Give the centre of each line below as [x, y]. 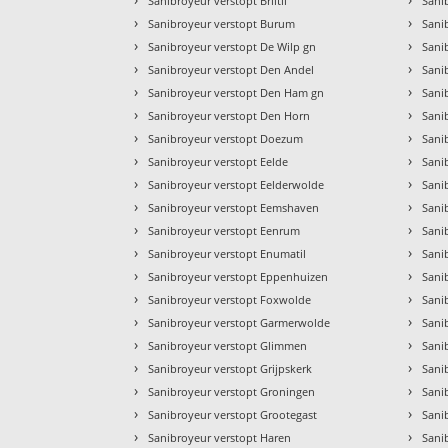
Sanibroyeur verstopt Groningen [232, 392]
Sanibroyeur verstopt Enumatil [227, 254]
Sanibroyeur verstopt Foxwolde [230, 300]
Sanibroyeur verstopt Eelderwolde [236, 185]
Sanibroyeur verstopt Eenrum [224, 231]
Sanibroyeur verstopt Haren [220, 438]
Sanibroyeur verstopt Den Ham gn [236, 93]
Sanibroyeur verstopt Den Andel [231, 70]
